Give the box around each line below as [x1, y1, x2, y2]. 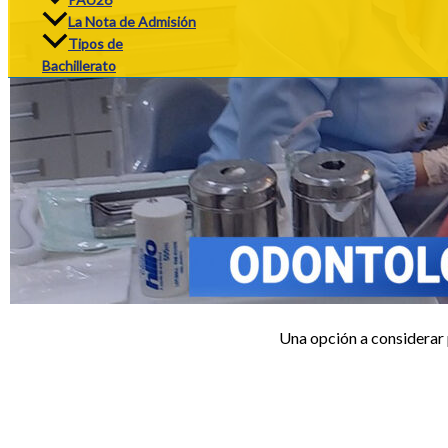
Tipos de [68, 35, 123, 53]
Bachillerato [42, 57, 116, 75]
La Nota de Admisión [68, 13, 196, 31]
